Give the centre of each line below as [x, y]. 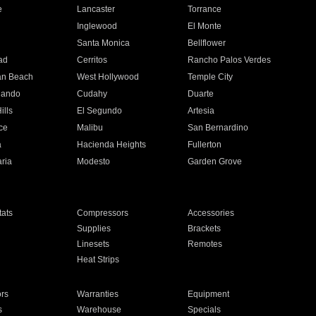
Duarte [201, 94]
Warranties [97, 294]
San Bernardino [218, 128]
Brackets [205, 229]
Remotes [205, 244]
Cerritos [92, 60]
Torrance [205, 9]
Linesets [93, 244]
